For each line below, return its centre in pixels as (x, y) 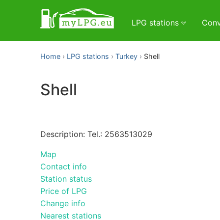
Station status (66, 179)
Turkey (126, 56)
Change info (63, 203)
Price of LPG (64, 191)
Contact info (64, 166)
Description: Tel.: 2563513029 (96, 134)
